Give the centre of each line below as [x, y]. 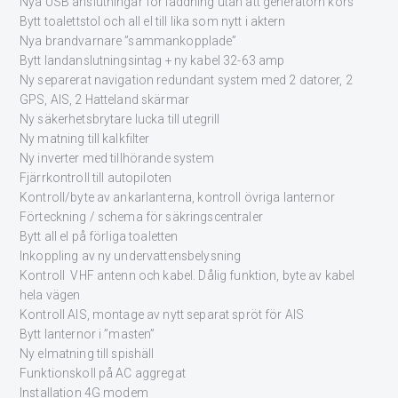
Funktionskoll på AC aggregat [103, 374]
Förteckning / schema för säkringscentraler [141, 217]
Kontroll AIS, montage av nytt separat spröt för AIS [162, 315]
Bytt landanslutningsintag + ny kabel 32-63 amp [152, 61]
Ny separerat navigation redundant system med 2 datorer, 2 [186, 80]
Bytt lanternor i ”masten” [88, 334]
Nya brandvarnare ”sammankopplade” [128, 41]
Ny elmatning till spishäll [87, 354]
